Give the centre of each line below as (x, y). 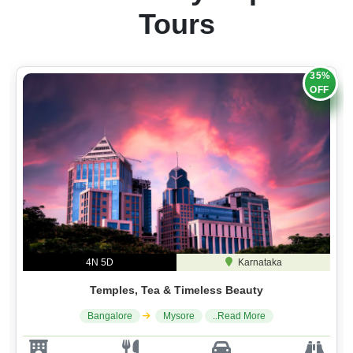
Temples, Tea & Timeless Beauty (176, 290)
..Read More (239, 316)
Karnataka (258, 262)
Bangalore (110, 316)
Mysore (179, 316)
